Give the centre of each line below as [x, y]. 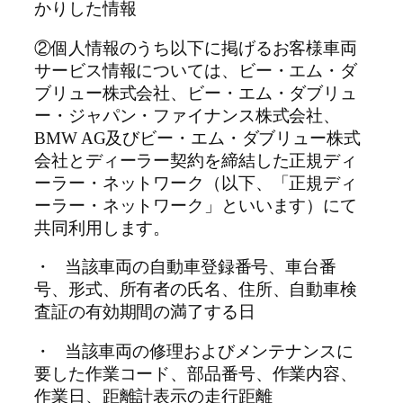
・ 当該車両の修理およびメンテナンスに [194, 351]
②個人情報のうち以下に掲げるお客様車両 [196, 48]
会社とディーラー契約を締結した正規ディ [196, 161]
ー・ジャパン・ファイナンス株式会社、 [188, 116]
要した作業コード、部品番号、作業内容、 [196, 374]
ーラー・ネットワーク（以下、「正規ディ [196, 183]
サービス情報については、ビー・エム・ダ [196, 71]
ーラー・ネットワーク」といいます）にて [196, 206]
